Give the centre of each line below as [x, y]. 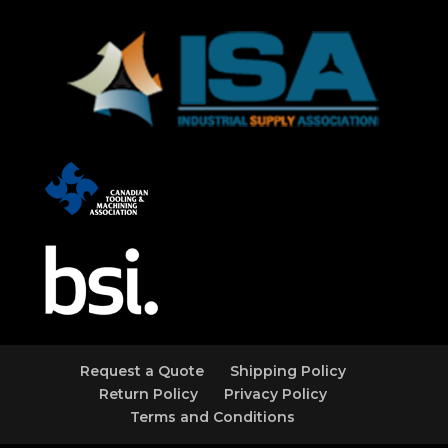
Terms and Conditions [213, 416]
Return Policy [148, 393]
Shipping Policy [287, 370]
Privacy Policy [275, 393]
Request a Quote [141, 370]
